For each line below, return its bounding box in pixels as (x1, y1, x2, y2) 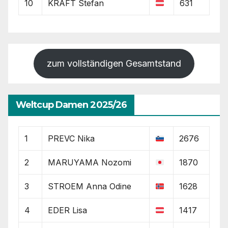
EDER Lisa (48, 205, 88, 216)
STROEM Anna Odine (48, 181, 132, 192)
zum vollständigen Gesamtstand (47, 58, 181, 69)
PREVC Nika (48, 133, 95, 144)
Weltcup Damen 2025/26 (16, 99, 127, 111)
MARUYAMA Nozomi (48, 157, 132, 168)
